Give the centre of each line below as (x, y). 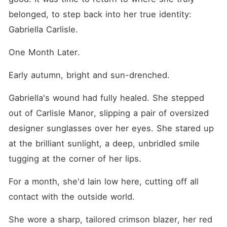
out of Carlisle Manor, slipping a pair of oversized (108, 113)
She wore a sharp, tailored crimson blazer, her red (110, 219)
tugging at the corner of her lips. (75, 159)
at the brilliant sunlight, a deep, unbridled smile (104, 143)
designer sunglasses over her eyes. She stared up (111, 128)
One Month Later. (44, 52)
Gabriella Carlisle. (43, 29)
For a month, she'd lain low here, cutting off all (103, 181)
